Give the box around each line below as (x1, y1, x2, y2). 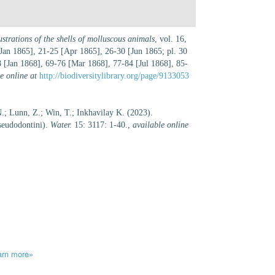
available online (133, 120, 188, 130)
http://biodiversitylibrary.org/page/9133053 (39, 71, 189, 80)
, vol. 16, (155, 34, 187, 44)
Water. (50, 120, 72, 130)
